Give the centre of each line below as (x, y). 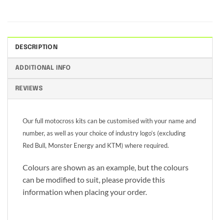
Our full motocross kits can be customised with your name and (109, 121)
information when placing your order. (85, 192)
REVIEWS (29, 89)
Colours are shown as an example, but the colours (106, 167)
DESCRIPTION (36, 48)
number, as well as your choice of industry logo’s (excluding (104, 133)
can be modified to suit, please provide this (94, 180)
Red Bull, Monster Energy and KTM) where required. (96, 146)
